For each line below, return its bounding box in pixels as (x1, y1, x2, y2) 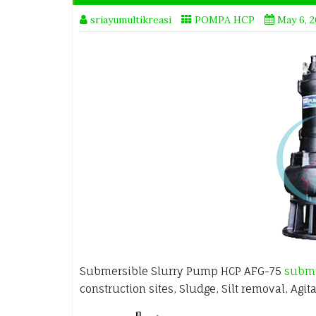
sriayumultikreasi (90, 13, 171, 26)
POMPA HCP (195, 13, 255, 26)
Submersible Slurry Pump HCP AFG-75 (80, 265, 284, 278)
